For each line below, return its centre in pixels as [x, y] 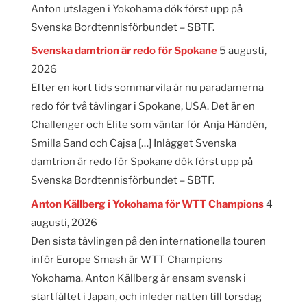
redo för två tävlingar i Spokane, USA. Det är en [143, 107]
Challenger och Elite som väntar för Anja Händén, [148, 125]
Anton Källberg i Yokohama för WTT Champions [147, 204]
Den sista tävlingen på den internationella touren [148, 241]
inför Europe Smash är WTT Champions [126, 259]
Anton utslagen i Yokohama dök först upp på [136, 9]
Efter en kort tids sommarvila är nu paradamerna [147, 88]
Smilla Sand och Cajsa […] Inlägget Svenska [133, 144]
